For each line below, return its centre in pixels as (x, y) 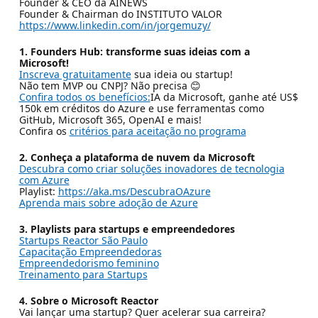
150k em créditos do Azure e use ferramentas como (141, 108)
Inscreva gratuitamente (75, 74)
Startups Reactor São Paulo (83, 240)
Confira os (44, 131)
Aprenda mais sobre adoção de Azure (108, 202)
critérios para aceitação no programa (158, 131)
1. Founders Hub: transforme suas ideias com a (134, 51)
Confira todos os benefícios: (84, 97)
